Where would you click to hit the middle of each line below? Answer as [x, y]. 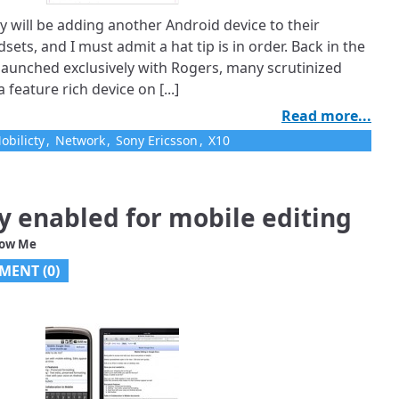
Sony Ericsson [157, 141]
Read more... [326, 116]
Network [80, 141]
